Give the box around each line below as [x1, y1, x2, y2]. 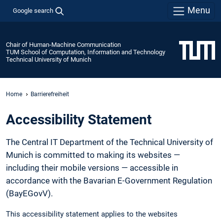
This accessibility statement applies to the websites [6, 209, 178, 219]
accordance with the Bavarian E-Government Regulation [6, 176, 212, 186]
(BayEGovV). [6, 188, 53, 199]
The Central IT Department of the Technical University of [6, 137, 213, 147]
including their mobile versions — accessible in [6, 163, 178, 173]
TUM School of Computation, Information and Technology [6, 48, 165, 56]
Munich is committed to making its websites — [6, 150, 180, 160]
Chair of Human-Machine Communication [6, 40, 121, 48]
